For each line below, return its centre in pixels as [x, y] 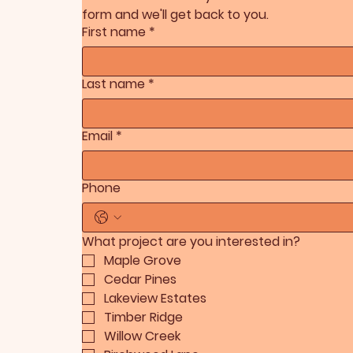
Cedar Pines [140, 280]
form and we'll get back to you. [175, 15]
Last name [113, 84]
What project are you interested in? [191, 242]
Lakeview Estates [155, 299]
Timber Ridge [143, 318]
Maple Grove [142, 261]
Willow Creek [142, 336]
